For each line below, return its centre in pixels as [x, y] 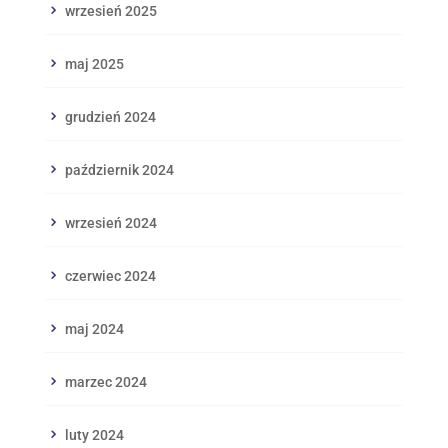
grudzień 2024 [110, 116]
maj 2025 [94, 63]
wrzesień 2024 [110, 222]
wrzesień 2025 [110, 10]
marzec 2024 [105, 381]
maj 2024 [94, 328]
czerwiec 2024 [110, 275]
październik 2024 [119, 169]
